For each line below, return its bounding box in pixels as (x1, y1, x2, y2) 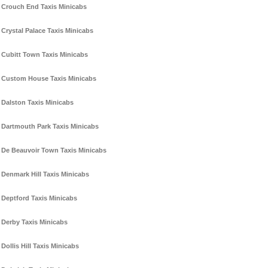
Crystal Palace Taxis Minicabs (1, 27, 93, 35)
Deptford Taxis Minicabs (1, 194, 77, 202)
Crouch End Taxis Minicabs (1, 3, 87, 11)
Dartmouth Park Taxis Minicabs (1, 123, 99, 130)
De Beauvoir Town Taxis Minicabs (1, 147, 106, 154)
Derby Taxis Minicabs (1, 218, 68, 226)
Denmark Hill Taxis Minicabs (1, 170, 89, 178)
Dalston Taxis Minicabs (1, 99, 74, 106)
